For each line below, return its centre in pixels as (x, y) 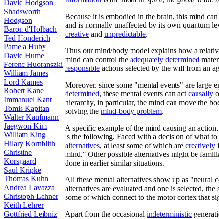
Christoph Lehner (31, 196)
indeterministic (169, 214)
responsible (82, 68)
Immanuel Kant (28, 99)
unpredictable (125, 34)
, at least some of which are (142, 145)
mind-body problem (131, 111)
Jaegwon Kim (25, 126)
